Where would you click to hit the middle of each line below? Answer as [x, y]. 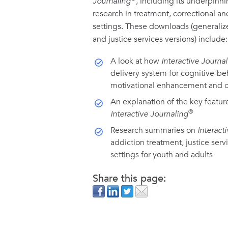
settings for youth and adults [162, 155]
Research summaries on [154, 131]
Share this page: [130, 179]
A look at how [136, 61]
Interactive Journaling [149, 114]
